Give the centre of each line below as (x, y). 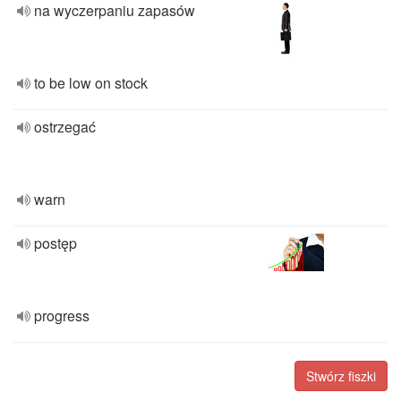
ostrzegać (65, 127)
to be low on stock (91, 83)
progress (62, 316)
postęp (55, 243)
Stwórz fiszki (341, 376)
